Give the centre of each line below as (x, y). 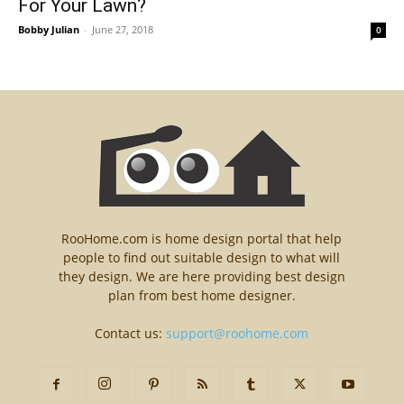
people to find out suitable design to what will (202, 258)
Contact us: (131, 334)
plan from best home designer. (202, 296)
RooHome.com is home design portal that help (202, 239)
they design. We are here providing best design (202, 277)
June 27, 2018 (123, 30)
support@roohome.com (238, 334)
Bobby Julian (49, 30)
